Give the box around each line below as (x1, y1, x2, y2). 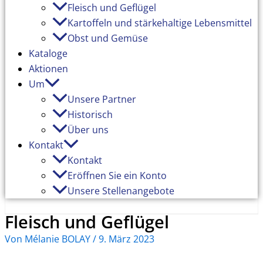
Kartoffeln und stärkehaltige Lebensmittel (68, 16, 252, 29)
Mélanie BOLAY (25, 232, 93, 245)
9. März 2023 (99, 232, 154, 245)
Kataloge (29, 47, 68, 60)
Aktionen (29, 62, 68, 75)
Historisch (68, 108, 113, 121)
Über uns (68, 123, 109, 136)
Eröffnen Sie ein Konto (68, 169, 167, 182)
